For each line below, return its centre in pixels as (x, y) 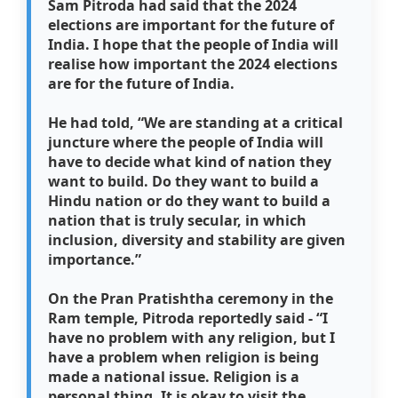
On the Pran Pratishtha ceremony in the (191, 299)
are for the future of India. (142, 84)
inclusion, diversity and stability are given (197, 240)
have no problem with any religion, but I (192, 338)
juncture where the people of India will (186, 143)
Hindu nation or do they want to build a (190, 201)
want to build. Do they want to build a (184, 182)
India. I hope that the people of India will (194, 45)
